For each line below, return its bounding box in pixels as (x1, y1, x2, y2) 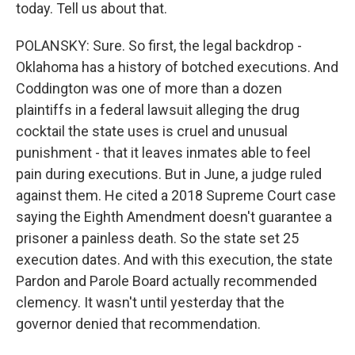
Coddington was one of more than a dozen (16, 80, 282, 97)
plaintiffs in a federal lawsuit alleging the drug (16, 101, 300, 119)
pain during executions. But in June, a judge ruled (16, 166, 322, 183)
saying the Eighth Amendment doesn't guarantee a (16, 208, 332, 226)
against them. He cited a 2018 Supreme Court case (16, 187, 336, 204)
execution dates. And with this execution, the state (16, 251, 333, 269)
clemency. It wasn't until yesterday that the (16, 294, 284, 311)
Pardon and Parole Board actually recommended (16, 273, 317, 290)
